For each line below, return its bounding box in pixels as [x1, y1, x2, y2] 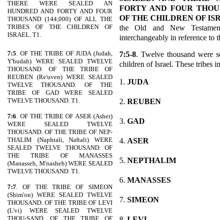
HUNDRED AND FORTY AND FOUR [7, 7, 112, 15]
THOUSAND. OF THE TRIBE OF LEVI [7, 199, 112, 206]
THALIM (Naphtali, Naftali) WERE [7, 136, 112, 143]
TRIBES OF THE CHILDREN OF [7, 23, 112, 30]
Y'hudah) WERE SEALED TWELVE [7, 57, 112, 65]
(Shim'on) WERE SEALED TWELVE [7, 191, 112, 198]
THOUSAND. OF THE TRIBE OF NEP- [7, 128, 112, 136]
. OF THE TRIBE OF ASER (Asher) [16, 112, 112, 120]
